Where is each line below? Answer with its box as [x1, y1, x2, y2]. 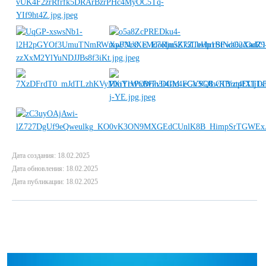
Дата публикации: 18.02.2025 [12, 178, 98, 186]
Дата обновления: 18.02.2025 [12, 164, 98, 173]
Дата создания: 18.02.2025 [12, 151, 90, 160]
